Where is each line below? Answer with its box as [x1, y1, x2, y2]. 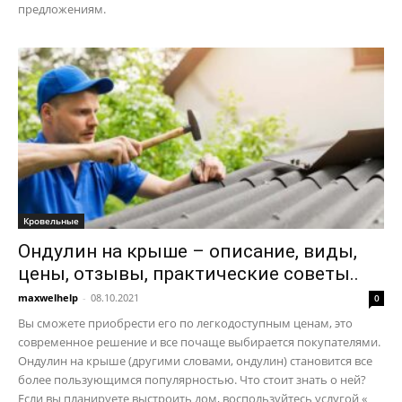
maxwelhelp [18, 290, 78, 304]
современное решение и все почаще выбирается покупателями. [18, 333, 380, 350]
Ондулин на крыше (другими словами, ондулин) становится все [18, 352, 372, 369]
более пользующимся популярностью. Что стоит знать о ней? [18, 371, 366, 388]
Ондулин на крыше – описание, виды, [18, 240, 357, 262]
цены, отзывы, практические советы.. [18, 262, 359, 284]
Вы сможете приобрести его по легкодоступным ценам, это [18, 314, 353, 331]
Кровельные [23, 214, 79, 227]
